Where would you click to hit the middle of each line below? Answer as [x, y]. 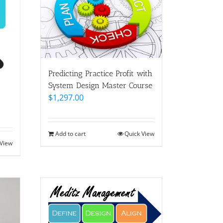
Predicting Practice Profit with [100, 73]
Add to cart [70, 133]
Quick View [139, 133]
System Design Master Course [100, 85]
